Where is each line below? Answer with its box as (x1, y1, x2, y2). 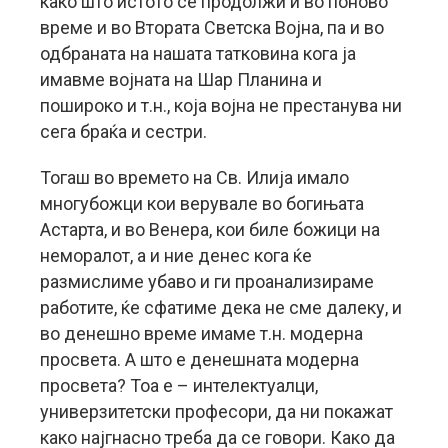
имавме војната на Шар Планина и (40, 69, 322, 90)
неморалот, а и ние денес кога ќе (40, 245, 312, 266)
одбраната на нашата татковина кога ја (40, 43, 356, 64)
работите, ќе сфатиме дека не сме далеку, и (40, 297, 402, 318)
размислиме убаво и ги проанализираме (40, 271, 374, 292)
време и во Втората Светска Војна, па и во (40, 17, 384, 38)
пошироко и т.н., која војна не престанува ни (40, 95, 402, 116)
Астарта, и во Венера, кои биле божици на (40, 219, 380, 240)
